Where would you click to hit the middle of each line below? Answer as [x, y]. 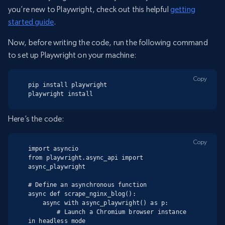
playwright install [61, 94]
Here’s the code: [36, 119]
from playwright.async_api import [86, 157]
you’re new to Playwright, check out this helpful [89, 10]
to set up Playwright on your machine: [72, 55]
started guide [31, 22]
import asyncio [53, 148]
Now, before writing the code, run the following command [108, 43]
